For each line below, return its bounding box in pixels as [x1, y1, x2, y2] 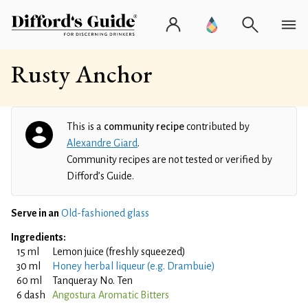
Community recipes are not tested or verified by [67, 154, 272, 165]
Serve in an [11, 208, 59, 219]
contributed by [184, 121, 250, 132]
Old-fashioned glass [61, 208, 149, 219]
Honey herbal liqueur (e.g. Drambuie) [52, 261, 215, 272]
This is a [67, 121, 104, 132]
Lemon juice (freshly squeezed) [52, 246, 186, 257]
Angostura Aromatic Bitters [52, 289, 169, 300]
